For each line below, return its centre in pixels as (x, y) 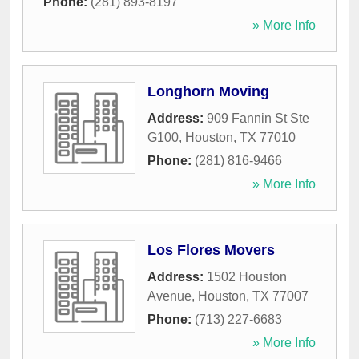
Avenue (169, 296)
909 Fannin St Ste (258, 119)
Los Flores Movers (211, 250)
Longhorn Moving (208, 92)
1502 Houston (247, 277)
